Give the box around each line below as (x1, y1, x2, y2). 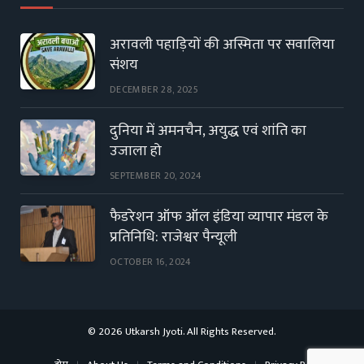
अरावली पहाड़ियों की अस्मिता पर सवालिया (110, 32, 335, 57)
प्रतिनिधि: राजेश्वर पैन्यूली (110, 224, 237, 249)
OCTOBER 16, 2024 (110, 253, 192, 270)
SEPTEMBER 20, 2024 (110, 167, 202, 184)
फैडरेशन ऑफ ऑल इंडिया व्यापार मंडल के (110, 204, 328, 229)
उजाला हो (110, 138, 162, 163)
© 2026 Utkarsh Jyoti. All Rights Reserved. (88, 322, 276, 340)
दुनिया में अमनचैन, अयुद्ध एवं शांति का (110, 118, 306, 143)
